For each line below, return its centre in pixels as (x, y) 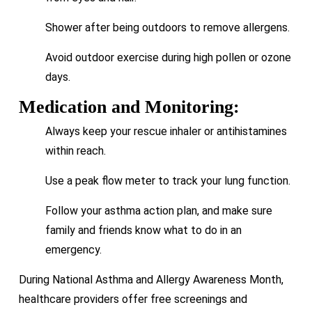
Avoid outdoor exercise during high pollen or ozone (168, 57)
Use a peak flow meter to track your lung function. (167, 180)
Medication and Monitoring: (129, 107)
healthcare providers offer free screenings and (133, 299)
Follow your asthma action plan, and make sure (158, 210)
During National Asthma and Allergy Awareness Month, (151, 279)
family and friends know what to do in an (143, 230)
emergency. (73, 249)
